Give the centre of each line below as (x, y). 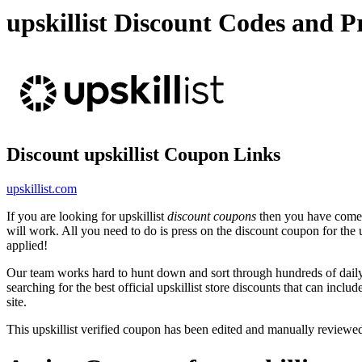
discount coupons (212, 216)
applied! (27, 245)
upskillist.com (42, 188)
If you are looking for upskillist (87, 216)
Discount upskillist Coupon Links (143, 154)
